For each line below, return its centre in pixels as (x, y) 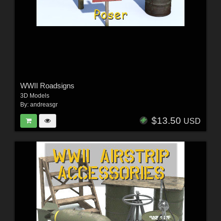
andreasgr (44, 104)
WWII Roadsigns (47, 85)
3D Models (35, 95)
